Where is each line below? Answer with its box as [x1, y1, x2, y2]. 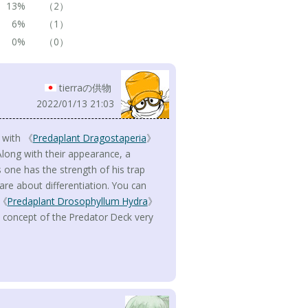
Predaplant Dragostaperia [32, 131, 146, 145]
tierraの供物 [59, 81, 114, 95]
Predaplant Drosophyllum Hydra [7, 195, 148, 208]
